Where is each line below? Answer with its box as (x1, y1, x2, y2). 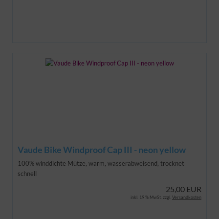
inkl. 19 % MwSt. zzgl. (131, 194, 172, 200)
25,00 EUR (166, 184, 201, 194)
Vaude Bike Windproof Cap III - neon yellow (18, 144, 186, 155)
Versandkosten (172, 194, 201, 200)
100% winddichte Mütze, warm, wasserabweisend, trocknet (18, 159, 184, 167)
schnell (18, 169, 37, 177)
